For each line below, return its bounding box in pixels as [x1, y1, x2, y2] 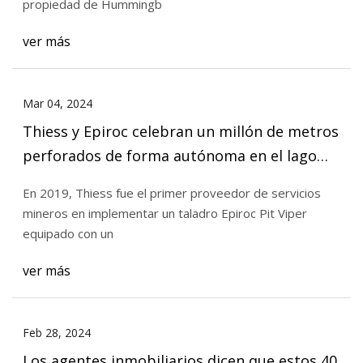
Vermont [22, 169, 84, 190]
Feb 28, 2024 [22, 325, 91, 341]
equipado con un [22, 225, 113, 242]
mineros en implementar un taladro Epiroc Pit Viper [22, 205, 307, 222]
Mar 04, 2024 [22, 95, 92, 111]
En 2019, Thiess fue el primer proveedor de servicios [22, 185, 321, 202]
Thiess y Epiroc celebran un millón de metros [22, 121, 339, 141]
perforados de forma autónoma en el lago [22, 145, 317, 165]
